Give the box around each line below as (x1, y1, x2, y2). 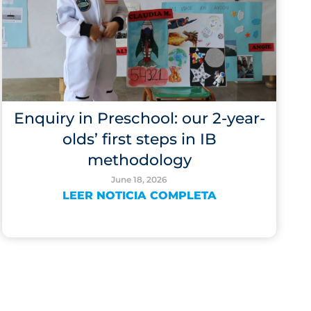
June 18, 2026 (111, 174, 168, 185)
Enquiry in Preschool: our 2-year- (13, 109, 265, 128)
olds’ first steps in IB (62, 130, 217, 149)
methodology (87, 151, 192, 169)
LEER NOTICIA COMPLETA (62, 189, 217, 202)
